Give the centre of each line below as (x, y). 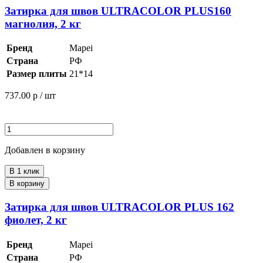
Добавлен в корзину (45, 150)
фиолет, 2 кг (36, 220)
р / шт (44, 96)
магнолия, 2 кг (43, 23)
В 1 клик (24, 171)
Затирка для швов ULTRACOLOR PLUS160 (118, 11)
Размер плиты (37, 74)
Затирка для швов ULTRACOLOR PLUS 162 (119, 207)
